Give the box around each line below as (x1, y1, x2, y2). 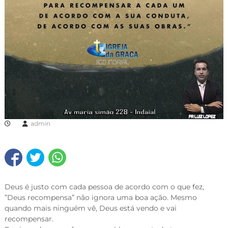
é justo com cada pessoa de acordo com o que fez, (22, 182, 204, 192)
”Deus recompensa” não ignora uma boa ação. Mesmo (4, 193, 197, 203)
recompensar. (4, 214, 53, 224)
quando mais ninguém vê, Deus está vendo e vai (4, 204, 177, 213)
